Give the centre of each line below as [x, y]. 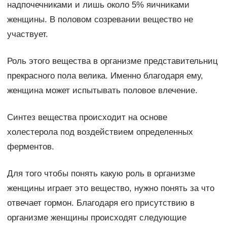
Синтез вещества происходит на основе [87, 118]
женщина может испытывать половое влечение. [102, 91]
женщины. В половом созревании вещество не [100, 20]
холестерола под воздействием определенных [100, 132]
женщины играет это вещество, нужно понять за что [110, 188]
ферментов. [30, 147]
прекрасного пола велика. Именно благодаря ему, [105, 76]
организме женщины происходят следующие [97, 218]
